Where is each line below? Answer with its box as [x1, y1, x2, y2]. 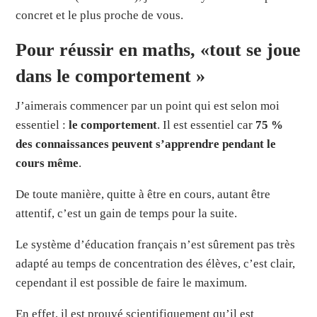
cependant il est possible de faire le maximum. [16, 275, 248, 289]
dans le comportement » [16, 65, 211, 86]
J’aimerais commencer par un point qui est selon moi [16, 98, 280, 113]
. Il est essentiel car [157, 117, 256, 132]
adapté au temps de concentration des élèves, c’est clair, [16, 256, 296, 270]
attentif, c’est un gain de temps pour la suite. [16, 206, 238, 220]
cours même [16, 156, 79, 170]
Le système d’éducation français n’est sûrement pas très [16, 237, 296, 251]
